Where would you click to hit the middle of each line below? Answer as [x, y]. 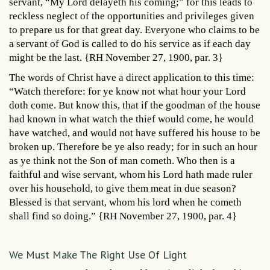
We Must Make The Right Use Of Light [98, 254]
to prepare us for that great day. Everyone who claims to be [134, 30]
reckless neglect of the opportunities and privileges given [132, 16]
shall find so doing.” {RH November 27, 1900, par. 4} [123, 216]
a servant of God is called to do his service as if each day [130, 43]
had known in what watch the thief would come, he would [131, 119]
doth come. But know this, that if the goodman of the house [135, 105]
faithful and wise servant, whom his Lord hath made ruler [131, 174]
